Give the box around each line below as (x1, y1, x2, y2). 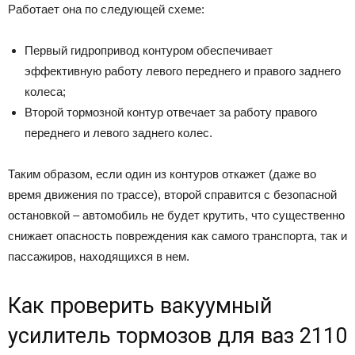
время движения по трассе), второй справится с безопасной (8, 187, 337, 201)
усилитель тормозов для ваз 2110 (8, 323, 347, 349)
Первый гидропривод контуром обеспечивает (25, 43, 273, 57)
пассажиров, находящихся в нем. (8, 249, 189, 263)
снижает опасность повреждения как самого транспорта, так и (8, 228, 347, 242)
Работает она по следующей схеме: (8, 2, 204, 16)
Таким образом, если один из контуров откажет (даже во (8, 166, 316, 181)
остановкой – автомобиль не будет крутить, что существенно (8, 208, 345, 222)
